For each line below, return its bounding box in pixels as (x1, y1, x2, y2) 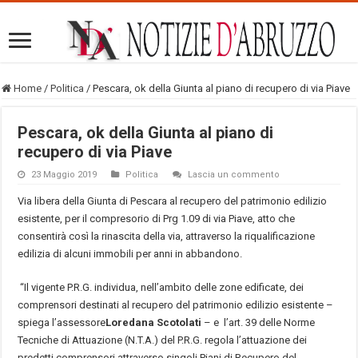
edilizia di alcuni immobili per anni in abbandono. (18, 247, 243, 260)
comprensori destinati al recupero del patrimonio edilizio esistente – (18, 298, 334, 311)
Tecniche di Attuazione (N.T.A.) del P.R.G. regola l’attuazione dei (18, 333, 308, 346)
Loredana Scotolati (105, 316, 202, 328)
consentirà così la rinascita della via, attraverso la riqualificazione (18, 229, 316, 242)
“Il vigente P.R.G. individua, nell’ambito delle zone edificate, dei (18, 280, 304, 293)
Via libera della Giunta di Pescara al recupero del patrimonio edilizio (18, 194, 328, 207)
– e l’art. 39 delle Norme (201, 316, 316, 328)
